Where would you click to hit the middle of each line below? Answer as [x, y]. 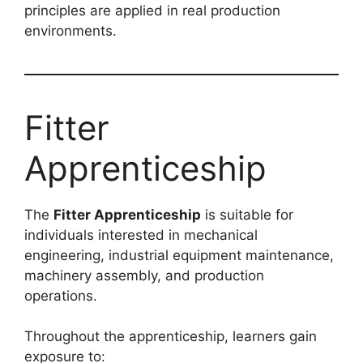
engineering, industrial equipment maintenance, [179, 255]
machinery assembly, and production [144, 275]
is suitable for [247, 214]
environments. [70, 30]
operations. [61, 295]
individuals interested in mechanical [141, 235]
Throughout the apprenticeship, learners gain [171, 337]
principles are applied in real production [152, 10]
